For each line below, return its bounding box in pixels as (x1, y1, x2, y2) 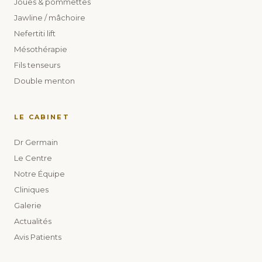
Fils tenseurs (14, 60, 60, 70)
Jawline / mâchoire (14, 12, 85, 22)
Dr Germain (14, 137, 58, 147)
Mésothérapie (14, 44, 67, 54)
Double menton (14, 75, 75, 85)
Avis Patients (14, 232, 61, 242)
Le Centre (14, 153, 52, 163)
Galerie (14, 200, 42, 210)
